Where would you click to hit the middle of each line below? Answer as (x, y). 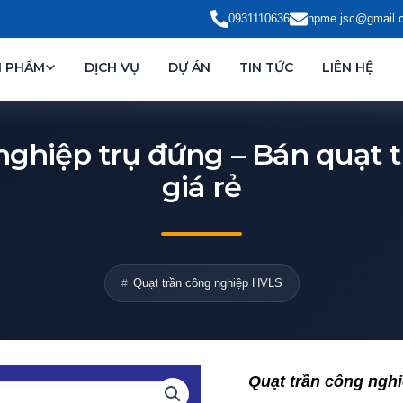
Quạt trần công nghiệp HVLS (207, 282)
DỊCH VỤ (112, 67)
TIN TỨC (266, 67)
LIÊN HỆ (348, 67)
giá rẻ (201, 186)
